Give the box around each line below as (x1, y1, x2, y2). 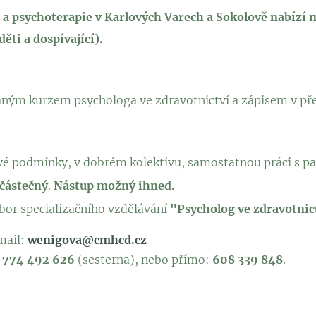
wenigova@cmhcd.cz (27, 233, 147, 247)
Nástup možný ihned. (53, 178, 175, 193)
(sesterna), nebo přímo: (74, 253, 212, 267)
